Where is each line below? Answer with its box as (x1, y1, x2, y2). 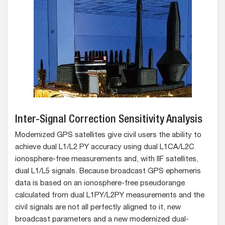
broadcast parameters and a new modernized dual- (15, 216, 189, 224)
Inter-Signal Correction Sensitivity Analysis (15, 115, 202, 126)
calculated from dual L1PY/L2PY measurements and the (15, 192, 204, 200)
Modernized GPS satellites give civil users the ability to (15, 132, 201, 140)
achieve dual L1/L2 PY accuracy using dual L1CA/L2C (15, 144, 194, 152)
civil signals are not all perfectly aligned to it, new (15, 204, 181, 212)
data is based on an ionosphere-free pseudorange (15, 180, 185, 188)
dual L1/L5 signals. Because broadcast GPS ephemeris (15, 168, 201, 176)
